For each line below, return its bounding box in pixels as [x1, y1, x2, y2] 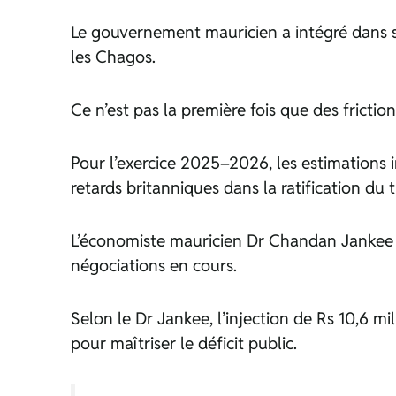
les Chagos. [71, 46, 156, 68]
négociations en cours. [71, 255, 237, 277]
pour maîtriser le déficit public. [71, 332, 297, 354]
